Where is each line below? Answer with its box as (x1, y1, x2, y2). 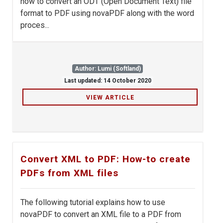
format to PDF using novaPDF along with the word (20, 8, 194, 18)
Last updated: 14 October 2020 (64, 77, 151, 85)
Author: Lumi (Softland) (74, 65, 141, 73)
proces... (20, 20, 49, 30)
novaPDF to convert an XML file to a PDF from (20, 210, 181, 220)
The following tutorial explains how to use (20, 198, 165, 208)
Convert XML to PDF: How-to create (20, 153, 191, 165)
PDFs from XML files (20, 167, 118, 179)
